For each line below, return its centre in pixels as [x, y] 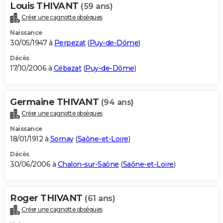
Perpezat [70, 43]
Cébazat [67, 68]
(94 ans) [117, 103]
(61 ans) [100, 198]
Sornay [62, 139]
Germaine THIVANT [56, 102]
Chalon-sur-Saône [88, 164]
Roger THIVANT [47, 198]
